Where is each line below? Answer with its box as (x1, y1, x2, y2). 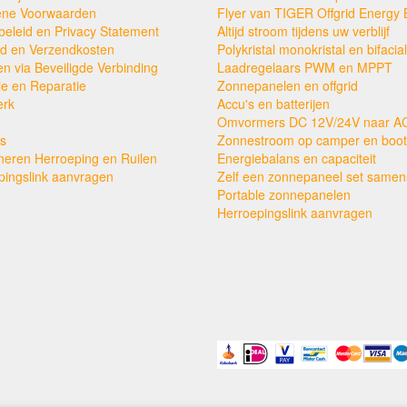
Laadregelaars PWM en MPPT (217, 57, 392, 76)
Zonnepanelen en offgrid (217, 75, 358, 94)
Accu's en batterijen (217, 94, 330, 113)
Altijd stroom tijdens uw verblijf (217, 21, 390, 40)
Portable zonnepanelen (217, 184, 351, 203)
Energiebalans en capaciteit (217, 148, 376, 167)
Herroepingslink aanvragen (217, 203, 372, 222)
